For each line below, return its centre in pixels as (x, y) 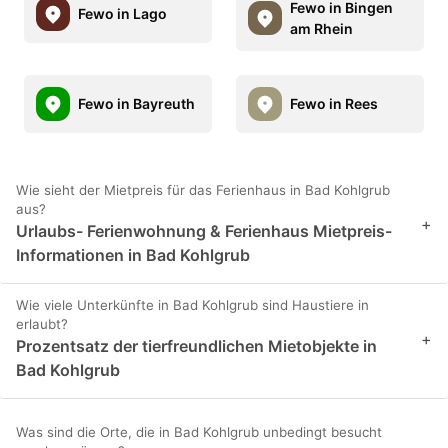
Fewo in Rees (334, 104)
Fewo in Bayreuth (136, 104)
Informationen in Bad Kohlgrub (133, 254)
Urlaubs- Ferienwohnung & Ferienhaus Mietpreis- (204, 230)
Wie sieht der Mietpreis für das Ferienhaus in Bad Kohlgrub (203, 189)
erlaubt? (42, 323)
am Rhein (321, 28)
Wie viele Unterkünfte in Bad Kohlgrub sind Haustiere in (192, 304)
